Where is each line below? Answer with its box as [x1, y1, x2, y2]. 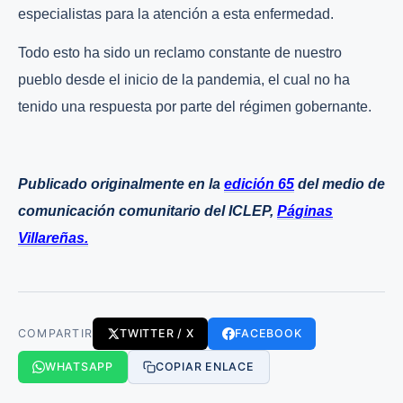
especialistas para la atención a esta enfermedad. [18, 6, 334, 22]
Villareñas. [18, 230, 88, 246]
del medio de [294, 176, 385, 193]
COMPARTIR [18, 327, 94, 341]
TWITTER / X [120, 327, 194, 341]
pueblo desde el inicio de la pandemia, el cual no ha [18, 72, 350, 88]
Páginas [277, 203, 333, 219]
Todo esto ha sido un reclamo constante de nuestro [18, 45, 342, 61]
